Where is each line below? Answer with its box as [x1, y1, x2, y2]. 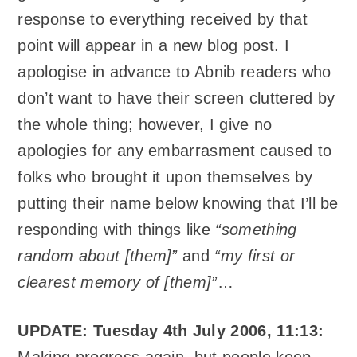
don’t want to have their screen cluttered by [18, 89, 335, 108]
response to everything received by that [18, 10, 308, 29]
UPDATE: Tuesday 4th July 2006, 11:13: [18, 321, 324, 339]
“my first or [214, 247, 296, 265]
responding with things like [18, 221, 216, 239]
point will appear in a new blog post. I [18, 37, 289, 55]
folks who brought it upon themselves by [18, 168, 312, 186]
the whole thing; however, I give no [18, 116, 273, 134]
